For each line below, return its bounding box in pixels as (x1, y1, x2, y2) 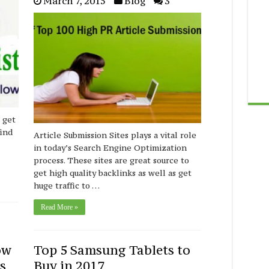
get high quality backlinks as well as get (34, 168, 192, 179)
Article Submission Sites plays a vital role (34, 130, 197, 141)
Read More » (41, 203, 79, 212)
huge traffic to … (34, 180, 100, 192)
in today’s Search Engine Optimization (34, 142, 187, 154)
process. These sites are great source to (34, 155, 190, 166)
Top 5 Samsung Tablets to (34, 242, 191, 259)
